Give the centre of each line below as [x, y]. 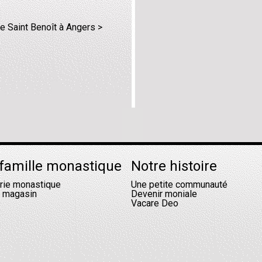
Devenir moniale [164, 194]
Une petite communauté [179, 185]
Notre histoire [174, 166]
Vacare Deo [155, 203]
